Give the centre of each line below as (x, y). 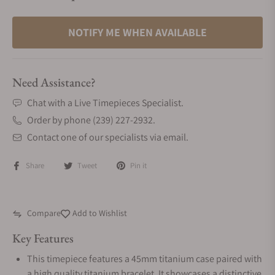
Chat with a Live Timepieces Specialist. (105, 103)
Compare (44, 213)
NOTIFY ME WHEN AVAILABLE (137, 32)
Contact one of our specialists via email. (108, 137)
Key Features (43, 238)
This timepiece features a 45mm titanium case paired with (145, 259)
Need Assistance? (54, 82)
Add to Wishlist (99, 213)
